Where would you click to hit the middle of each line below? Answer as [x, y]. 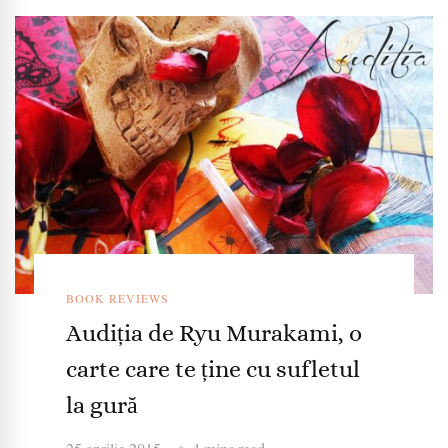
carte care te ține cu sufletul [212, 369]
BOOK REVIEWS [117, 298]
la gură [101, 405]
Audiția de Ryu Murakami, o [213, 333]
